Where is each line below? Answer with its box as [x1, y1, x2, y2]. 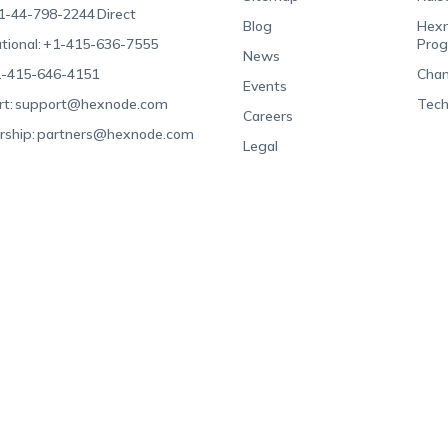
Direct [97, 5, 137, 23]
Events [243, 77, 288, 95]
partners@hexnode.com [37, 125, 195, 143]
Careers [243, 107, 294, 125]
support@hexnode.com [15, 95, 169, 113]
